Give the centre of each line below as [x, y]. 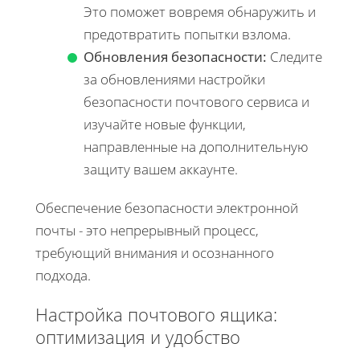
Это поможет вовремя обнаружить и [200, 12]
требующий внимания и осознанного [155, 253]
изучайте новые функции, [165, 125]
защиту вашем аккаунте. [161, 170]
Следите [295, 57]
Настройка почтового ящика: [156, 315]
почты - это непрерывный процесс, [147, 231]
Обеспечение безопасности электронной [167, 208]
